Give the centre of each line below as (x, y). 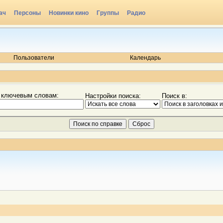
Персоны (27, 13)
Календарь (145, 58)
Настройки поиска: (113, 96)
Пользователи (34, 58)
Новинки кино (69, 13)
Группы (108, 13)
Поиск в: (174, 96)
